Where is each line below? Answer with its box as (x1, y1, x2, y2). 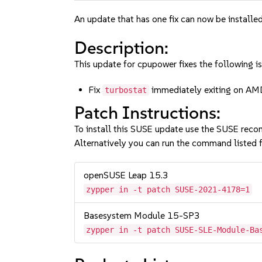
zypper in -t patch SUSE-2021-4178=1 (86, 185, 250, 194)
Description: (74, 37, 169, 58)
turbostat (105, 85, 147, 95)
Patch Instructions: (74, 102, 221, 123)
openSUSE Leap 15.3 (84, 170, 169, 181)
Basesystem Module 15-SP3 (84, 210, 201, 221)
